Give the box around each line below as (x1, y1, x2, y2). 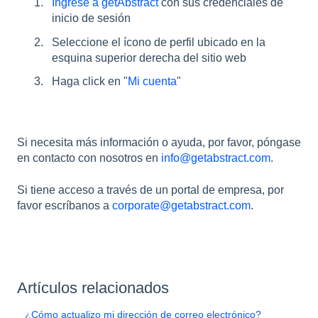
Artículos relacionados (17, 278, 169, 297)
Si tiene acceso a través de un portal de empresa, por (17, 183, 284, 196)
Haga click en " (52, 75, 128, 87)
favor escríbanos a (17, 199, 112, 212)
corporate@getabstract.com (112, 199, 251, 212)
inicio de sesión (52, 12, 131, 25)
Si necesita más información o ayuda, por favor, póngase (17, 136, 301, 149)
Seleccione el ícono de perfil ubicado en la (52, 35, 265, 48)
